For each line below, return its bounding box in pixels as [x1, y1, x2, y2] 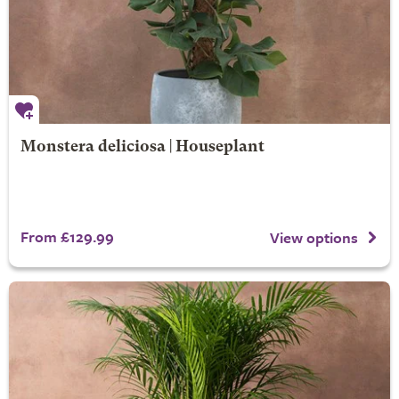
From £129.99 [20, 224, 114, 248]
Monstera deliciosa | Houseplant [20, 139, 265, 155]
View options [270, 226, 358, 249]
